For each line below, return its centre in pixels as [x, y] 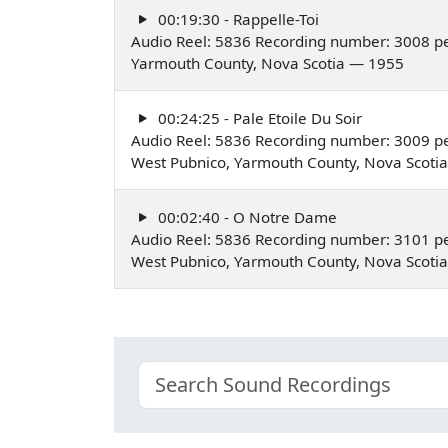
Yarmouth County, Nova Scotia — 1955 [267, 62]
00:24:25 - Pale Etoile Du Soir [258, 117]
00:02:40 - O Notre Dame [245, 216]
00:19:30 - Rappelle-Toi [236, 18]
